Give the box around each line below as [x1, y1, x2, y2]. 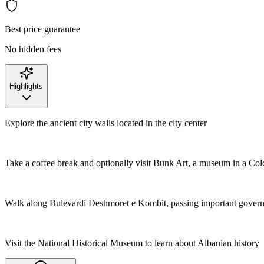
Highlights [9, 81, 43, 91]
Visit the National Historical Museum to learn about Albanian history [5, 237, 259, 248]
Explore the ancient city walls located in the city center [5, 117, 207, 128]
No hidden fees [5, 44, 61, 54]
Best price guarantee [5, 24, 80, 34]
